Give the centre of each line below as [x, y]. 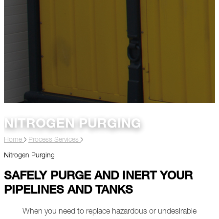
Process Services [55, 141]
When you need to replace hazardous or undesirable [109, 212]
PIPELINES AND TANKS [68, 191]
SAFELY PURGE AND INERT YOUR [98, 177]
